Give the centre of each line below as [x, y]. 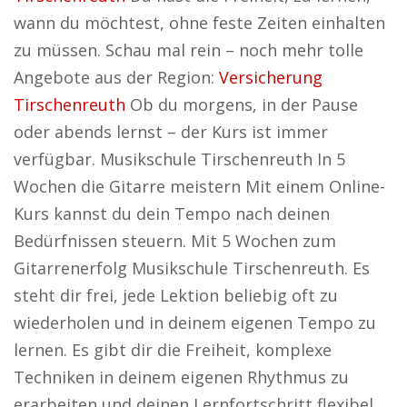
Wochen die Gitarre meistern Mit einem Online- [199, 186]
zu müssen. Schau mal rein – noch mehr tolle [189, 50]
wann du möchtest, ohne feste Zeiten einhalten [199, 23]
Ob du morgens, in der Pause [242, 104]
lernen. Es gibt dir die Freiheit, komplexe [173, 350]
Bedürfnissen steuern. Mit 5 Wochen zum [175, 241]
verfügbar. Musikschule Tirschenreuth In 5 [179, 159]
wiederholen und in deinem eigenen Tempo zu [195, 323]
